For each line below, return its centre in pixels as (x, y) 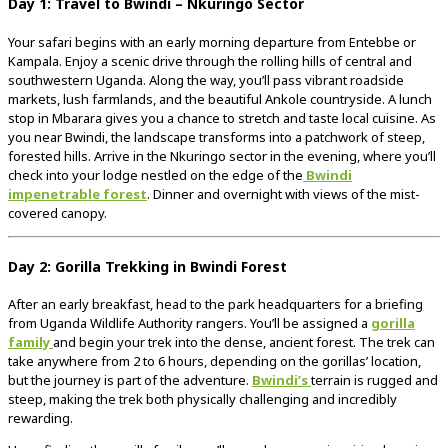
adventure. (217, 380)
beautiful (236, 98)
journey (79, 380)
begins (97, 41)
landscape (166, 136)
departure (285, 41)
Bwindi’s (281, 380)
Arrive (113, 155)
